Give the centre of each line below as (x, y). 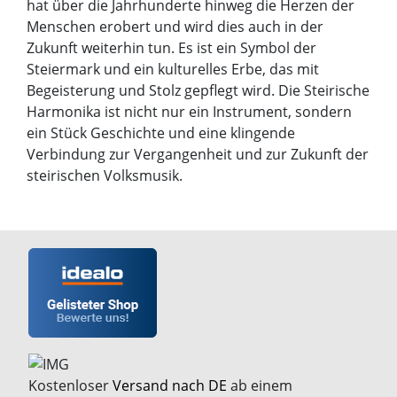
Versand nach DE (170, 385)
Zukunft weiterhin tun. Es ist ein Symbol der (171, 48)
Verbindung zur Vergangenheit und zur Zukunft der (198, 154)
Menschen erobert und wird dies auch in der (175, 27)
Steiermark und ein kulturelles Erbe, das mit (173, 69)
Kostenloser (70, 385)
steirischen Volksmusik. (105, 175)
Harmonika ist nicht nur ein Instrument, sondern (189, 112)
